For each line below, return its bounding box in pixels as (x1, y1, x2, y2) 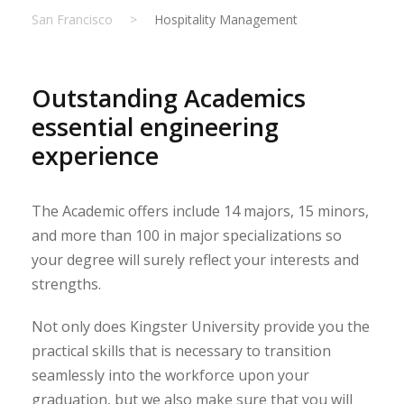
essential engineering (32, 109, 279, 143)
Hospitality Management (154, 10, 298, 28)
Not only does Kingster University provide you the (32, 316, 370, 336)
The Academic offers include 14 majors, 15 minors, (32, 200, 369, 221)
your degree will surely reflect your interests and (32, 249, 359, 270)
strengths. (32, 273, 101, 294)
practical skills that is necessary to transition (32, 340, 331, 361)
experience (32, 138, 159, 172)
